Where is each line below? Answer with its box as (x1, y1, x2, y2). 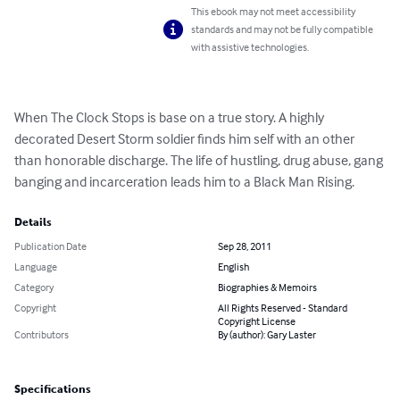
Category (14, 280, 54, 295)
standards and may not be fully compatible (191, 22, 374, 37)
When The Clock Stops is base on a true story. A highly (14, 108, 327, 127)
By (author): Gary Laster (218, 328, 316, 342)
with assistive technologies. (191, 40, 310, 54)
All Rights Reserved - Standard (218, 301, 347, 315)
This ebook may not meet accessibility (191, 4, 356, 19)
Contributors (14, 328, 69, 342)
